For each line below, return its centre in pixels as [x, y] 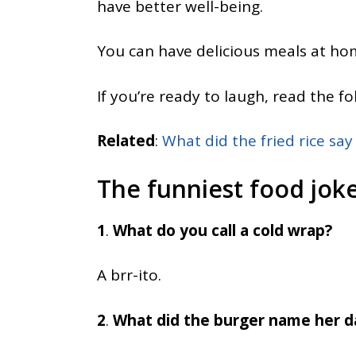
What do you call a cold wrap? [222, 230]
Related [126, 141]
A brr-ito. [129, 275]
